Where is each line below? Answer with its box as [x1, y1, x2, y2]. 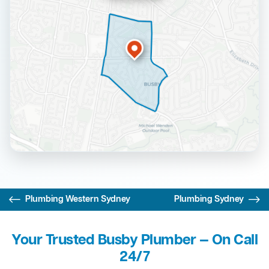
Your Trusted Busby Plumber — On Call [11, 231, 258, 251]
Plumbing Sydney [174, 193, 244, 206]
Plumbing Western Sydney [25, 193, 130, 206]
